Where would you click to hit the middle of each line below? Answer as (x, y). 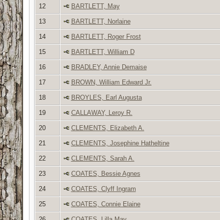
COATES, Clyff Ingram (103, 189)
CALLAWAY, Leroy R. (102, 112)
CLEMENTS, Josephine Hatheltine (120, 143)
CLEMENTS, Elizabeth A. (108, 128)
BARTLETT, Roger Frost (106, 36)
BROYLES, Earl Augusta (106, 97)
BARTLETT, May (95, 6)
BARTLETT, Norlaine (101, 21)
